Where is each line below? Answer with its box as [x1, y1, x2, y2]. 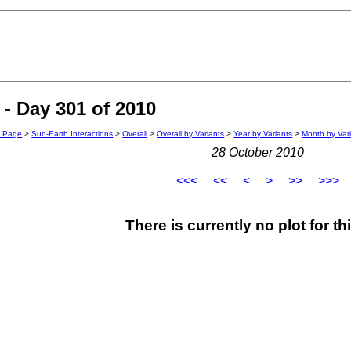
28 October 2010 [211, 146, 304, 160]
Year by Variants [233, 129, 293, 139]
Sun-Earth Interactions [31, 129, 114, 139]
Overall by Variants [157, 129, 225, 139]
